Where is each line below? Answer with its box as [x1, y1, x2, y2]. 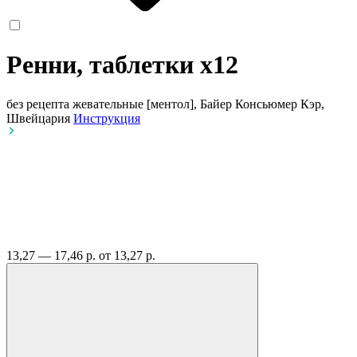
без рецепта [6, 96, 69, 111]
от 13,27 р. [99, 248, 155, 262]
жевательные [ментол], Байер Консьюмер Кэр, [73, 96, 324, 111]
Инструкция [73, 111, 140, 125]
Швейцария [6, 111, 73, 125]
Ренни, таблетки [6, 50, 200, 80]
